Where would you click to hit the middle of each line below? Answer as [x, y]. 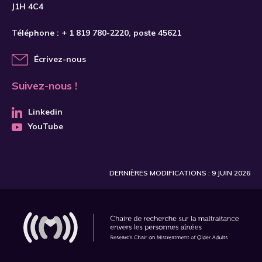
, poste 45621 [155, 33]
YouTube [46, 126]
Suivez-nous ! [44, 86]
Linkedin [45, 112]
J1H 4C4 [27, 6]
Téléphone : [37, 33]
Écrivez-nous [60, 59]
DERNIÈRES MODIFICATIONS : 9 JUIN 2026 [180, 173]
